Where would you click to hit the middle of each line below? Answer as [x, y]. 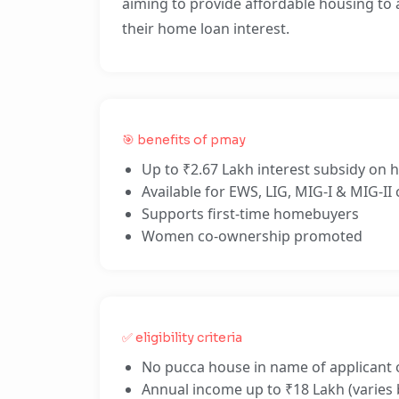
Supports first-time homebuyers [250, 214]
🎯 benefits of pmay [184, 140]
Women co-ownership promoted [252, 236]
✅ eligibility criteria [182, 338]
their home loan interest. [206, 28]
